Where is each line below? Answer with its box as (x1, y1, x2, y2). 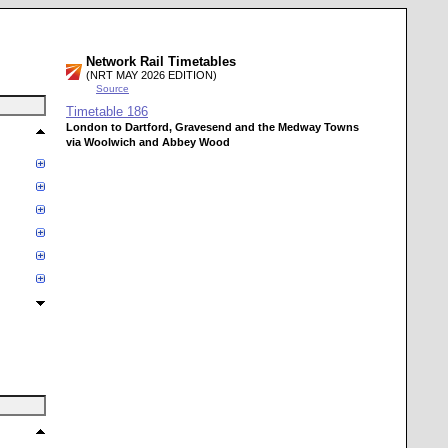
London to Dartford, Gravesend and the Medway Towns (66, 121, 359, 133)
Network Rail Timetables (86, 54, 236, 69)
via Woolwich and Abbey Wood (66, 136, 230, 148)
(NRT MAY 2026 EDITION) (86, 69, 217, 81)
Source (96, 83, 129, 94)
